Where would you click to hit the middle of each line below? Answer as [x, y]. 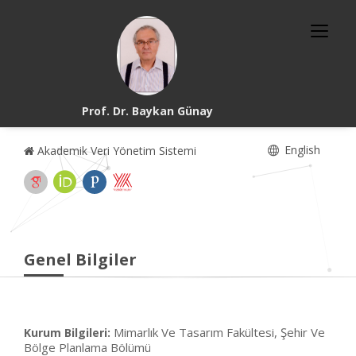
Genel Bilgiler [80, 259]
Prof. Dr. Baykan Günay [147, 111]
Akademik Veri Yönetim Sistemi [115, 151]
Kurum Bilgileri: [67, 333]
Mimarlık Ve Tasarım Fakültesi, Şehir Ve [219, 332]
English [301, 150]
